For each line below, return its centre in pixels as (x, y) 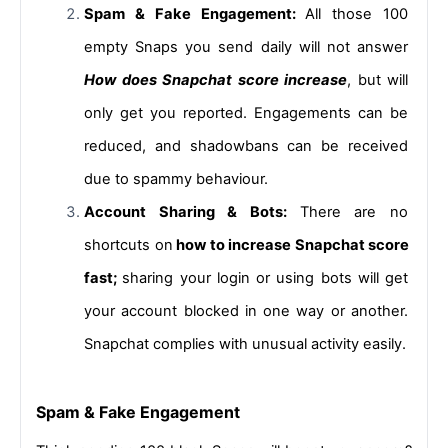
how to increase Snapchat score (290, 245)
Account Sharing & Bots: (192, 212)
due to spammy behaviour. (176, 179)
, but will (377, 80)
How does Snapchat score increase (215, 80)
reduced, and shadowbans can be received (246, 146)
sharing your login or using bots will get (265, 278)
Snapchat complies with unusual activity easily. (245, 344)
